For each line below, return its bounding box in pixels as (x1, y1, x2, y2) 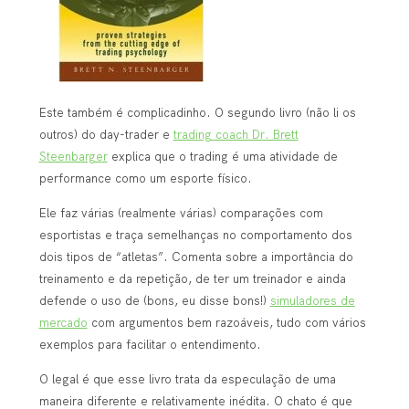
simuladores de (269, 292, 355, 308)
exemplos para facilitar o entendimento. (38, 336, 261, 351)
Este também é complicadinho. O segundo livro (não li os (38, 104, 356, 120)
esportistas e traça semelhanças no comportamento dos (38, 226, 352, 242)
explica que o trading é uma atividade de (107, 148, 338, 163)
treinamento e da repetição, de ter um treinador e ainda (38, 270, 346, 286)
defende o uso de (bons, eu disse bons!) (38, 292, 270, 308)
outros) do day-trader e (38, 126, 173, 142)
